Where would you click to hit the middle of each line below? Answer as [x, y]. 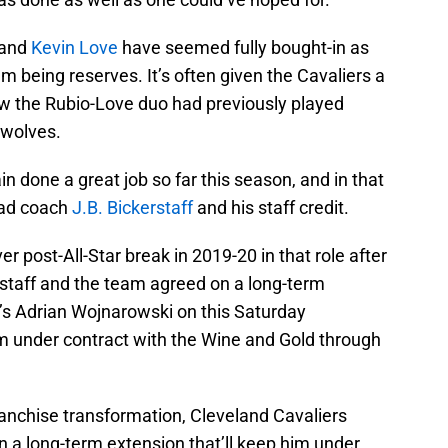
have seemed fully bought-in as [243, 48]
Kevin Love [74, 48]
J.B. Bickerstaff [130, 208]
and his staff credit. [271, 208]
